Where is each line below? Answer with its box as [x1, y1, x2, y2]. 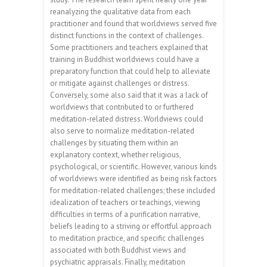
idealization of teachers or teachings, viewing [50, 197, 200, 208]
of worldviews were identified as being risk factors [50, 173, 217, 184]
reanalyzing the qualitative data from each [50, 7, 191, 17]
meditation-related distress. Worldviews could [50, 114, 203, 125]
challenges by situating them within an [50, 138, 178, 148]
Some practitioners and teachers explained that [50, 42, 208, 53]
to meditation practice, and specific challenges [50, 233, 204, 244]
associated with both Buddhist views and [50, 245, 186, 256]
